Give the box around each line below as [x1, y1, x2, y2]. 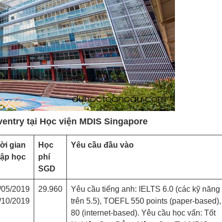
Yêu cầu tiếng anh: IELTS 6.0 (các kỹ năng [71, 185, 220, 193]
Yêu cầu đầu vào [71, 141, 134, 149]
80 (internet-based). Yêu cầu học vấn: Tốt [71, 209, 216, 217]
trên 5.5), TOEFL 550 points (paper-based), [71, 197, 221, 205]
